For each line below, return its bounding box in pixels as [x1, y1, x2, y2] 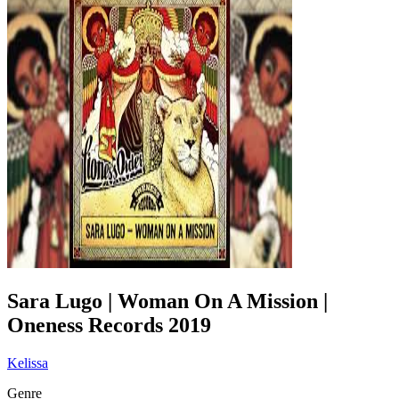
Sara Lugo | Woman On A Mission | [7, 289, 328, 313]
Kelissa [7, 354, 48, 370]
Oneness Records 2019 [7, 313, 211, 337]
